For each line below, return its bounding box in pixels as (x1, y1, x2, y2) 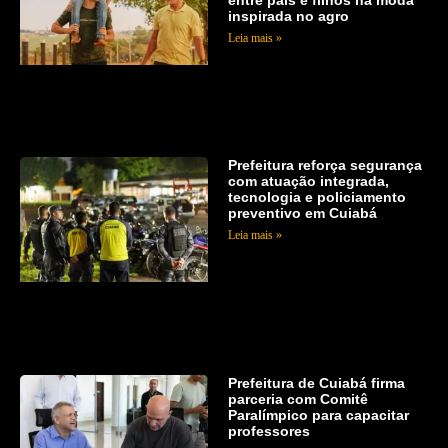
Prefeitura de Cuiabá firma (227, 375, 405, 392)
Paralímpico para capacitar (227, 407, 409, 424)
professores (227, 423, 310, 440)
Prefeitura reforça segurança (227, 157, 422, 174)
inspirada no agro (227, 7, 349, 24)
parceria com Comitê (227, 391, 368, 408)
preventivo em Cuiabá (227, 205, 377, 222)
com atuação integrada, (227, 173, 389, 190)
